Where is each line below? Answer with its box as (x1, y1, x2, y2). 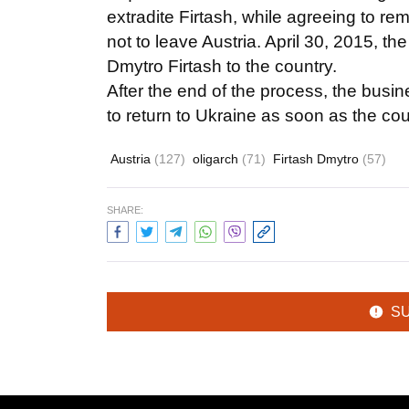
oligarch (193, 152, 242, 166)
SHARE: (107, 204, 143, 215)
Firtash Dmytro (273, 152, 362, 166)
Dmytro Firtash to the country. (107, 57, 337, 76)
